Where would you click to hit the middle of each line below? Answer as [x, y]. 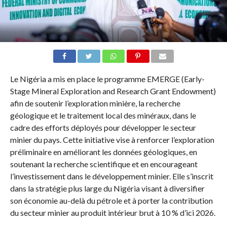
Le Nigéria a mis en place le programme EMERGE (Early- [107, 79]
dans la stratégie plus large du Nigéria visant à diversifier [107, 188]
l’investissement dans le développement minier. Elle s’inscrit [111, 176]
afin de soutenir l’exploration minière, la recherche [95, 103]
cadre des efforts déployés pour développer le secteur [103, 128]
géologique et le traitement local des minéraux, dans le [103, 116]
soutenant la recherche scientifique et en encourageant [104, 164]
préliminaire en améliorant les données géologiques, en [103, 152]
